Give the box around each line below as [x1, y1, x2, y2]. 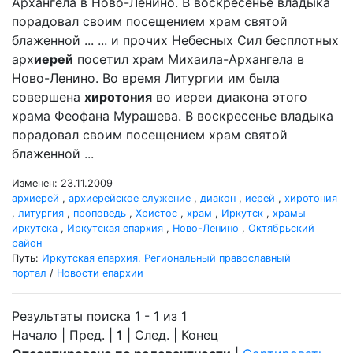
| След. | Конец [123, 327, 218, 343]
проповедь [73, 207, 126, 219]
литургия [18, 207, 64, 219]
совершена [12, 89, 84, 105]
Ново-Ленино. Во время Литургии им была [12, 70, 280, 86]
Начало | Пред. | [12, 327, 117, 343]
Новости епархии [57, 267, 143, 279]
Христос [136, 207, 177, 219]
